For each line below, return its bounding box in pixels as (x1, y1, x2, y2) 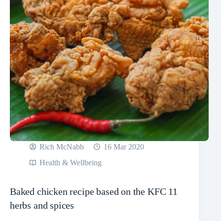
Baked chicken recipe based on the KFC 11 (10, 186, 178, 197)
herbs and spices (10, 200, 74, 211)
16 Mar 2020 (104, 143, 144, 151)
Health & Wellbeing (39, 158, 102, 167)
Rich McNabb (39, 143, 84, 151)
